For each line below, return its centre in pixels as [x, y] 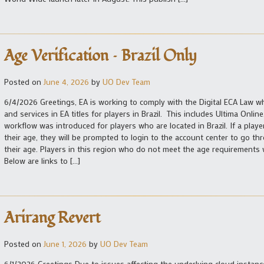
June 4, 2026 [66, 82]
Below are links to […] [42, 161]
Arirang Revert [52, 218]
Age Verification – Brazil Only [100, 56]
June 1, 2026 [65, 244]
